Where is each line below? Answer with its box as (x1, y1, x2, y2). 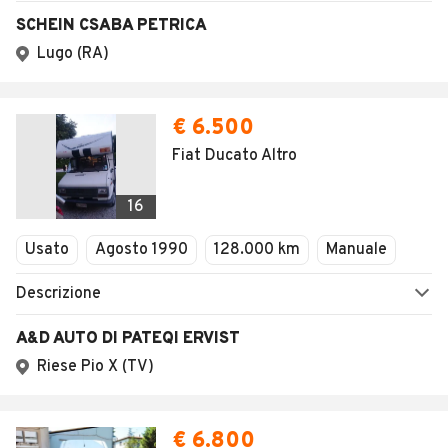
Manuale (326, 240, 387, 260)
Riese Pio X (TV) (37, 357, 154, 377)
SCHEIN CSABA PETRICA (16, 16, 207, 36)
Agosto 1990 (95, 240, 188, 260)
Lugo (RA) (37, 44, 109, 64)
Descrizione (16, 284, 101, 304)
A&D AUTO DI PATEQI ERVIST (16, 329, 240, 349)
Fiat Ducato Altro (172, 146, 297, 166)
